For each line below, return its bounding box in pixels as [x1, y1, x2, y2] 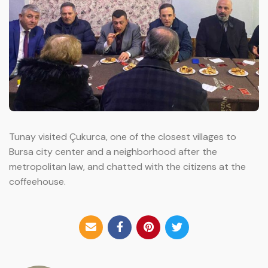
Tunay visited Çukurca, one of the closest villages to [9, 130, 236, 143]
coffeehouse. [9, 175, 66, 188]
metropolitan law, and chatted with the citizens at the [9, 160, 246, 173]
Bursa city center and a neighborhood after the [9, 145, 217, 158]
